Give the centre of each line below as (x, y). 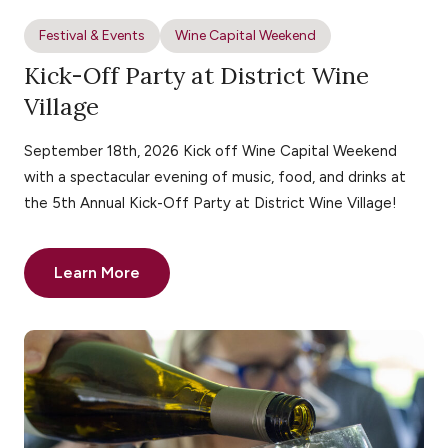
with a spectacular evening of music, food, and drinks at (215, 177)
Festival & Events (92, 35)
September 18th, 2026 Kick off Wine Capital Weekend (210, 151)
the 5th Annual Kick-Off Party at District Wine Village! (210, 203)
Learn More (97, 273)
